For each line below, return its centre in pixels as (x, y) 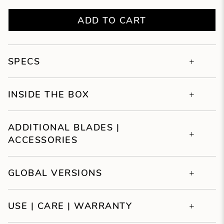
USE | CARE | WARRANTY (70, 205)
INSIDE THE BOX (48, 94)
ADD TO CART (112, 20)
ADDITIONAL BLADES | (64, 127)
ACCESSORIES (43, 139)
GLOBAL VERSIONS (55, 172)
